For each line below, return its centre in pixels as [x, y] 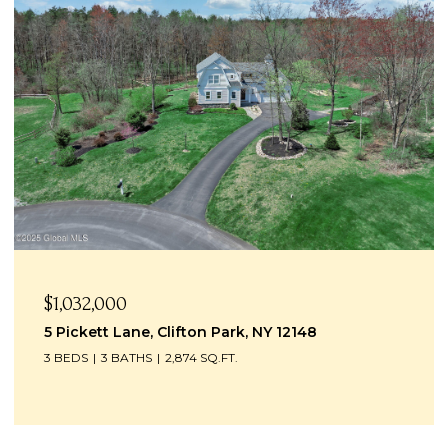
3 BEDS [66, 357]
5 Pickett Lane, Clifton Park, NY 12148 [180, 331]
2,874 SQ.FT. [201, 357]
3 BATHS [126, 357]
